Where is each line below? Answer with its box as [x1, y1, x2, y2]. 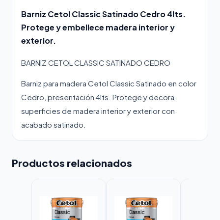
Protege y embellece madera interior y [21, 22, 175, 32]
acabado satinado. [21, 119, 86, 129]
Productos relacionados [12, 156, 132, 169]
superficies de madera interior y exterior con [21, 106, 175, 115]
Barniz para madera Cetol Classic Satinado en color [21, 78, 196, 88]
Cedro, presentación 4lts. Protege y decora [21, 92, 174, 102]
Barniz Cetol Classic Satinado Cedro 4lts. [21, 8, 186, 19]
